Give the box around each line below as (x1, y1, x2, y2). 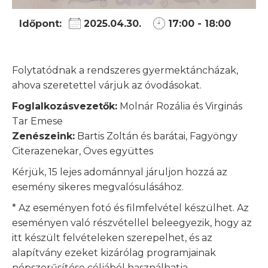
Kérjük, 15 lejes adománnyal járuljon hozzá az (12, 166, 227, 178)
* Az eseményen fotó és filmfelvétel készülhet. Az (12, 202, 249, 214)
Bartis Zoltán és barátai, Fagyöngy (75, 130, 237, 142)
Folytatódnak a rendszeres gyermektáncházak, (12, 64, 238, 76)
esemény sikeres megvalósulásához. (12, 181, 184, 193)
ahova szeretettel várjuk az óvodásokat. (12, 79, 202, 91)
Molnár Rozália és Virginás (117, 100, 242, 112)
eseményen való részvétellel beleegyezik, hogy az (12, 217, 252, 229)
